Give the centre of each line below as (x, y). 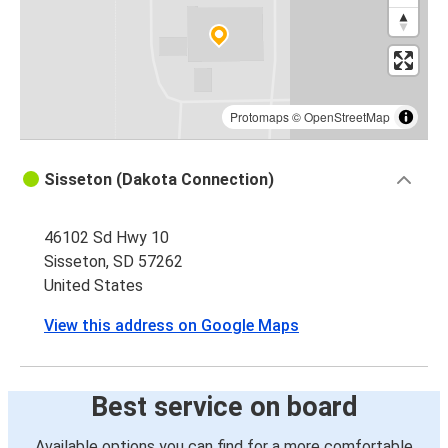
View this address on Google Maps (171, 326)
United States (93, 286)
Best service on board (224, 407)
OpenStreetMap (347, 117)
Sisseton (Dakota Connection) (159, 180)
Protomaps (259, 117)
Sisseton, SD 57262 (113, 262)
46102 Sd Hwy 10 (106, 238)
